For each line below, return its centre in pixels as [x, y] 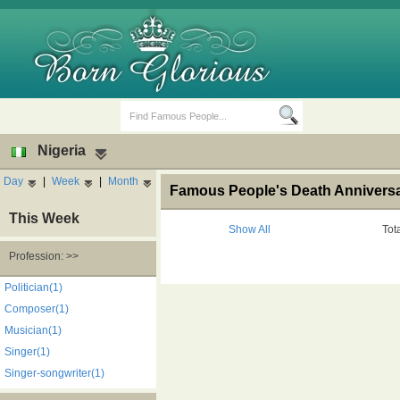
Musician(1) [33, 330]
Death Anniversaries [291, 286]
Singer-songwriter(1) [54, 373]
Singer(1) [27, 352]
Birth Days [97, 286]
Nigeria [62, 150]
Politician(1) [33, 287]
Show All [249, 229]
